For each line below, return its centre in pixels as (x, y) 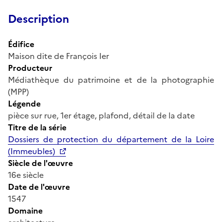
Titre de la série (37, 127)
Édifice (21, 44)
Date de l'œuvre (39, 187)
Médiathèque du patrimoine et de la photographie (111, 80)
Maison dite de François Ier (58, 56)
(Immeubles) (31, 151)
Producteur (30, 68)
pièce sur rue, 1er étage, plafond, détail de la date (101, 115)
